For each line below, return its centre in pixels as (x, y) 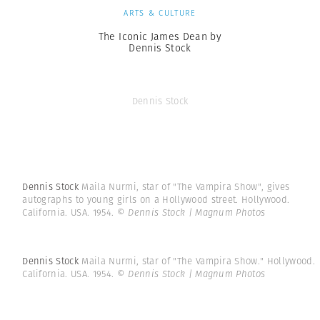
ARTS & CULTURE (160, 12)
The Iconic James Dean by (160, 36)
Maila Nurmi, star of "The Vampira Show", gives (186, 187)
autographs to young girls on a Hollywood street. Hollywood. (156, 200)
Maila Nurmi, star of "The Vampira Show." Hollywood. (198, 261)
